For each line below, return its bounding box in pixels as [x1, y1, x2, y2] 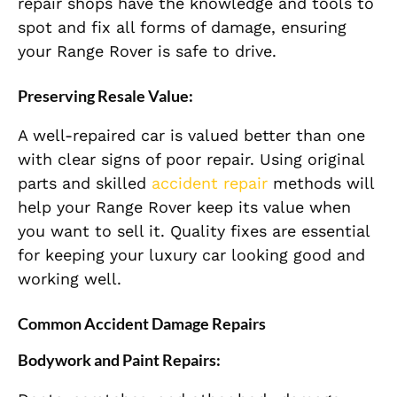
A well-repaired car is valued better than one [18, 125, 365, 144]
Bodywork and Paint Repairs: [18, 349, 221, 370]
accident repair [152, 173, 268, 192]
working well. [18, 269, 121, 288]
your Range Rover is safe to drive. [18, 41, 276, 60]
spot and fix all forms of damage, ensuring [18, 17, 346, 36]
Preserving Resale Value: [18, 85, 193, 105]
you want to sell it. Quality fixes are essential [18, 221, 370, 240]
